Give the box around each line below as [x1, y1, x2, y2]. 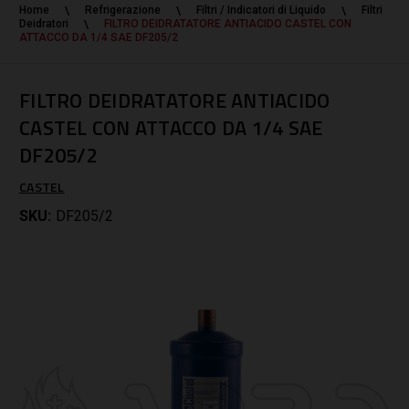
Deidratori [19, 16, 68, 30]
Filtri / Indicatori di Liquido [196, 3, 326, 16]
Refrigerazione [85, 3, 161, 16]
